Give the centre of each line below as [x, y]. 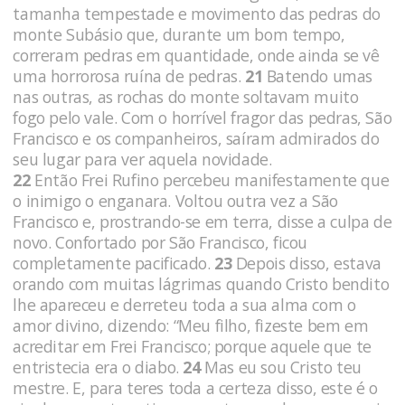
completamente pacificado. [113, 263]
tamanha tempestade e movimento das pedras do [197, 13]
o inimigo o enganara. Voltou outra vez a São [175, 200]
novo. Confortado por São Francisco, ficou [160, 242]
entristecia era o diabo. [96, 367]
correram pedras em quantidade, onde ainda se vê [196, 55]
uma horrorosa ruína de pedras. [129, 75]
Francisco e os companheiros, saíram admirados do [196, 138]
